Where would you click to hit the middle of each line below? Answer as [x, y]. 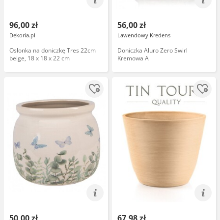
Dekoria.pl [22, 35]
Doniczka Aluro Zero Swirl [152, 50]
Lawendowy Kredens [144, 35]
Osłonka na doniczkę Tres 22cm [53, 50]
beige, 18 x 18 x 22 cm [40, 58]
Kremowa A [133, 58]
